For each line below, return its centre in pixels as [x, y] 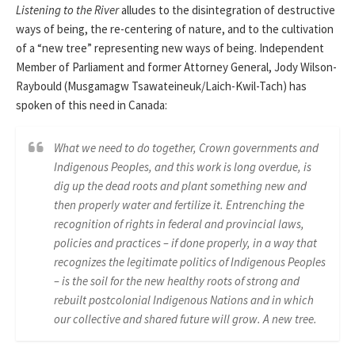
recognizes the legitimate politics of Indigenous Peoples [190, 262]
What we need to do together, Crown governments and [186, 148]
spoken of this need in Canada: [92, 105]
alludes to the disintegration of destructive [227, 10]
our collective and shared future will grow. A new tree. [185, 319]
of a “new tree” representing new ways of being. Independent [170, 48]
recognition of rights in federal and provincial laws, [179, 224]
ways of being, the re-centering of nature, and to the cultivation [175, 29]
